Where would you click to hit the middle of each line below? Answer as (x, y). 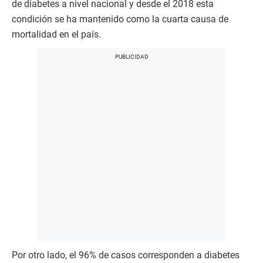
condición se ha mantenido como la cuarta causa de (120, 19)
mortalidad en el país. (56, 35)
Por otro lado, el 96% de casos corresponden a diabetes (126, 255)
